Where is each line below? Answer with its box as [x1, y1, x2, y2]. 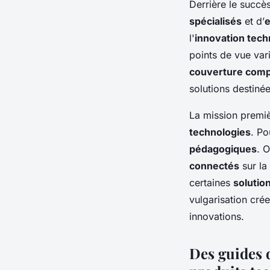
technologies [189, 125, 251, 138]
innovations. [189, 210, 244, 222]
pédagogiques [189, 142, 257, 155]
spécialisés [189, 14, 242, 27]
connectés [189, 159, 239, 172]
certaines [189, 176, 233, 189]
